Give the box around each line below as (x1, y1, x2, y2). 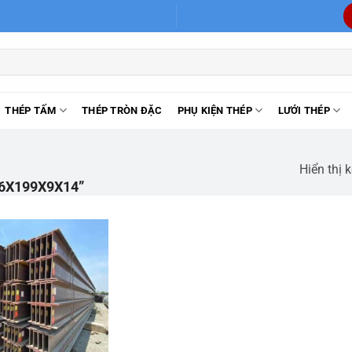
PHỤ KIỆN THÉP (177, 104, 252, 116)
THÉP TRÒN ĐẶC (82, 104, 163, 116)
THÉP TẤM (5, 104, 57, 116)
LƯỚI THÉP (277, 104, 330, 116)
